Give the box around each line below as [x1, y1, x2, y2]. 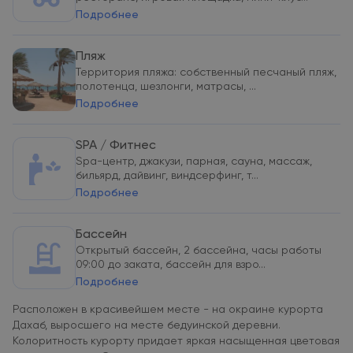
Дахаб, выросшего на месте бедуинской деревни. [13, 320, 281, 331]
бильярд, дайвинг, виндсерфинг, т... [76, 170, 258, 181]
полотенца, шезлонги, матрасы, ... [76, 81, 256, 92]
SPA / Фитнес [76, 139, 156, 152]
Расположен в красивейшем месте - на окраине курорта [13, 304, 323, 315]
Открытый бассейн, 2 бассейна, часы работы [76, 245, 321, 256]
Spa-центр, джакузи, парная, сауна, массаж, [76, 156, 312, 167]
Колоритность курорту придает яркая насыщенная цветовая [13, 336, 340, 347]
